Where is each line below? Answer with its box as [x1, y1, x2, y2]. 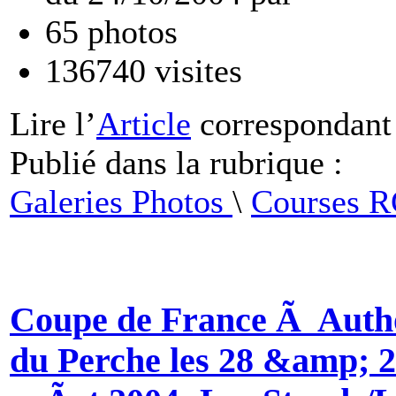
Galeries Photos [10, 182, 232, 220]
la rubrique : [167, 143, 343, 181]
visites [146, 51, 242, 89]
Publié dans [10, 143, 167, 181]
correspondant [191, 104, 392, 142]
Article [96, 104, 191, 142]
